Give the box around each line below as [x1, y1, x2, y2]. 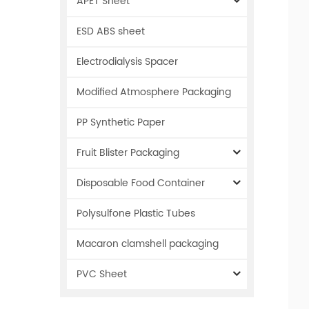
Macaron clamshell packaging [77, 235, 219, 252]
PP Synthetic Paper [77, 114, 165, 130]
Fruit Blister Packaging [77, 144, 179, 161]
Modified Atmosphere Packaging [77, 83, 231, 100]
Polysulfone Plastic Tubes [77, 205, 195, 221]
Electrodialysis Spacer [77, 53, 178, 70]
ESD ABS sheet [77, 23, 145, 39]
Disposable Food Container [77, 175, 205, 191]
